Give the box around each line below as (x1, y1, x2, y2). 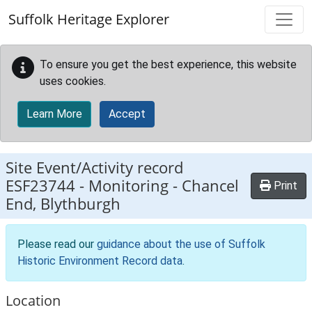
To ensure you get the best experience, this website (40, 58, 297, 71)
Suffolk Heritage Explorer (8, 10, 169, 29)
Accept (109, 107, 146, 120)
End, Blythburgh (6, 193, 120, 214)
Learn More (26, 107, 82, 120)
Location (6, 291, 61, 310)
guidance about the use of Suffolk (97, 237, 265, 251)
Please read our (17, 237, 97, 251)
